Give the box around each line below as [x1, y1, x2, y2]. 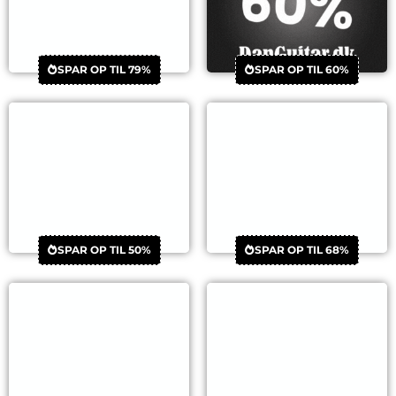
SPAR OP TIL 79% [57, 63, 151, 77]
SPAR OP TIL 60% [255, 63, 349, 77]
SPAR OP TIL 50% [57, 243, 151, 257]
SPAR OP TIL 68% [255, 243, 349, 257]
